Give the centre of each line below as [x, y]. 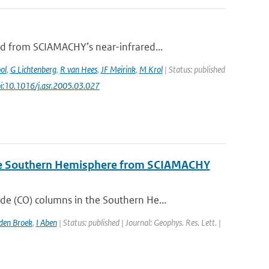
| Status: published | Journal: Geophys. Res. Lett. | [139, 222]
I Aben [46, 222]
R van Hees [78, 69]
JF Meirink [118, 69]
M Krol [151, 69]
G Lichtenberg [33, 69]
